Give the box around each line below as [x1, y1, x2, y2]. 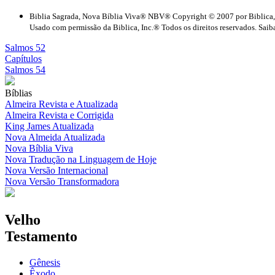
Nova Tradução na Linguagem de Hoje [5, 153, 157, 165]
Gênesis [29, 257, 60, 268]
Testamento [5, 228, 77, 244]
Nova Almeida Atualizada [5, 131, 105, 142]
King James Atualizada [5, 120, 94, 131]
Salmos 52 [5, 42, 45, 53]
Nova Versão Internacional [5, 165, 108, 176]
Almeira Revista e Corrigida [5, 109, 114, 120]
